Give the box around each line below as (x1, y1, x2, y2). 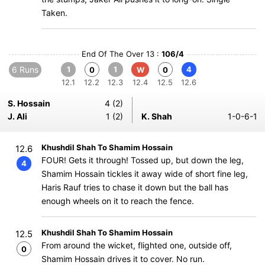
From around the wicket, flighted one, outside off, (41, 240, 232, 250)
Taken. (41, 8, 67, 18)
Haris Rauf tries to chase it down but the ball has (41, 182, 228, 192)
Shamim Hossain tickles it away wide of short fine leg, (41, 169, 248, 179)
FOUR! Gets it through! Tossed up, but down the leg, (41, 155, 244, 165)
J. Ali (8, 111, 27, 121)
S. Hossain (8, 98, 50, 108)
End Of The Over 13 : (81, 49, 161, 59)
